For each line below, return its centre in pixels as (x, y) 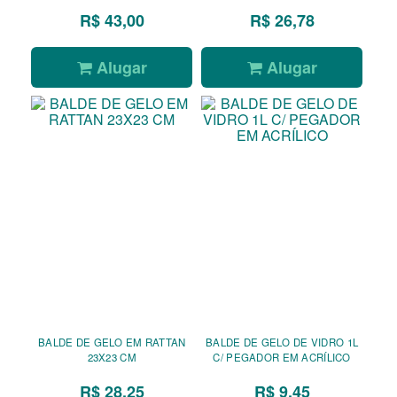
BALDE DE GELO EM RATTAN (112, 343)
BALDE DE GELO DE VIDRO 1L (282, 343)
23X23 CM (112, 358)
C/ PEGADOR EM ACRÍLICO (282, 358)
